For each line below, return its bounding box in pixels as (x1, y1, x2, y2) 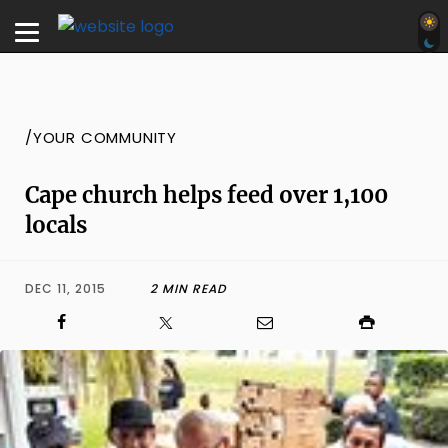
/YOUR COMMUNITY (25, 127, 177, 148)
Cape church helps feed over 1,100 (25, 181, 388, 209)
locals (25, 211, 87, 239)
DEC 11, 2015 (25, 280, 106, 297)
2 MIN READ (150, 280, 227, 297)
